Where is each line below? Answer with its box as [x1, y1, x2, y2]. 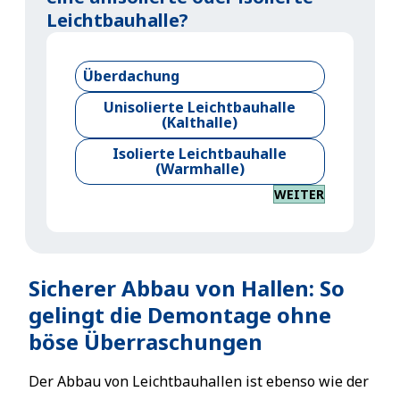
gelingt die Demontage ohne [29, 300, 331, 329]
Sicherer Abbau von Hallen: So [29, 273, 345, 303]
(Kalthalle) [162, 112, 238, 132]
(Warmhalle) [154, 159, 245, 179]
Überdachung [83, 66, 179, 86]
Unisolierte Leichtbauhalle [104, 97, 296, 117]
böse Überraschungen [29, 327, 262, 356]
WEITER [274, 186, 324, 203]
